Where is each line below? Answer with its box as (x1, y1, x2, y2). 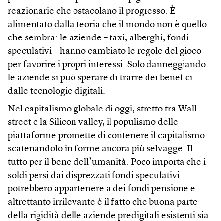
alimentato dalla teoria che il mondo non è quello (8, 20, 207, 30)
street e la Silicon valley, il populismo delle (8, 118, 178, 128)
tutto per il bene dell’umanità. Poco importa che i (8, 158, 206, 168)
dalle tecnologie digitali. (8, 87, 105, 97)
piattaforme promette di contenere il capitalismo (8, 131, 205, 141)
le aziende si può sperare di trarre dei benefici (8, 74, 192, 83)
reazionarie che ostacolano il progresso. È (8, 7, 176, 17)
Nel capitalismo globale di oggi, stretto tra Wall (8, 105, 197, 114)
